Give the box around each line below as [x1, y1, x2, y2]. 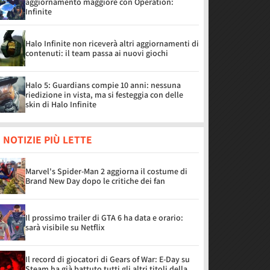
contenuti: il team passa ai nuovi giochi [25, 48, 168, 58]
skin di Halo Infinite [25, 99, 96, 110]
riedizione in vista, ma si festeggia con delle [25, 89, 183, 100]
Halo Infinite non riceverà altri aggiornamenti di [25, 38, 199, 49]
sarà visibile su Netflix [25, 222, 105, 233]
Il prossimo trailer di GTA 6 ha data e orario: [25, 212, 183, 223]
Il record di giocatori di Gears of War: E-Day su [25, 254, 190, 265]
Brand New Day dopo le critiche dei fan [25, 175, 165, 186]
